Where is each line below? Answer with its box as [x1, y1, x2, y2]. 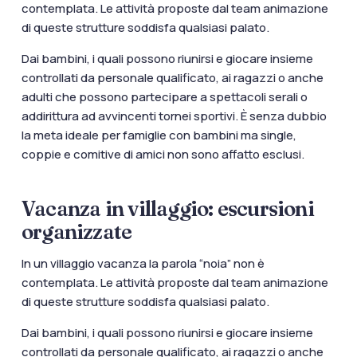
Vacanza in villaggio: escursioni [21, 196, 314, 222]
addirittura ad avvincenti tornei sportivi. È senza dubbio [21, 108, 327, 125]
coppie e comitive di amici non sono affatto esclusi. [21, 146, 307, 163]
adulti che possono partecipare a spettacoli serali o [21, 88, 308, 106]
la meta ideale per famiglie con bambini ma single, [21, 127, 296, 144]
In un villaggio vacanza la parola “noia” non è [21, 255, 265, 273]
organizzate [21, 219, 132, 245]
